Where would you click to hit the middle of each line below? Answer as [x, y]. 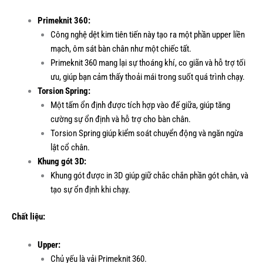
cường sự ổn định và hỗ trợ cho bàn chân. [120, 119]
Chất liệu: [28, 217]
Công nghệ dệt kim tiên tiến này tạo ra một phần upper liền [147, 35]
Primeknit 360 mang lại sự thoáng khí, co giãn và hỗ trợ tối [148, 63]
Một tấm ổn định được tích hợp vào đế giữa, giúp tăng [140, 105]
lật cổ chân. [70, 148]
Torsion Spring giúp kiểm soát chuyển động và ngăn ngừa [146, 134]
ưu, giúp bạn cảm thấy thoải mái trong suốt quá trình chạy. [147, 77]
